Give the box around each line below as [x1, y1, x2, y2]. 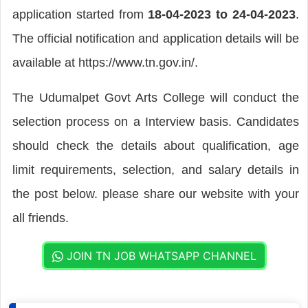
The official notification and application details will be [12, 31, 300, 45]
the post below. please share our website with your [12, 186, 300, 201]
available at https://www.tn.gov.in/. [12, 55, 198, 69]
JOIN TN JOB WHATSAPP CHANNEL [63, 248, 256, 263]
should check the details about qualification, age [12, 138, 300, 153]
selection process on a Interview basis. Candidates [12, 114, 300, 129]
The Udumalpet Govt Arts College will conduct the [12, 90, 300, 104]
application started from [12, 7, 148, 21]
